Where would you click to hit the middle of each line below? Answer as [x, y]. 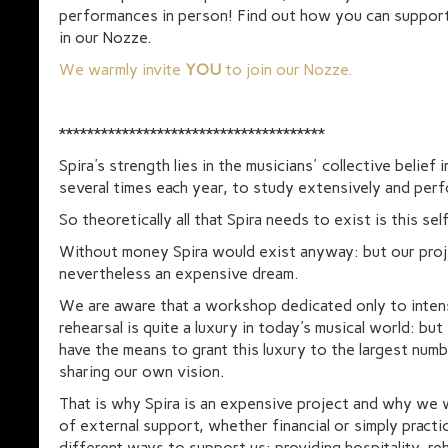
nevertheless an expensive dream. [179, 273]
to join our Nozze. [287, 69]
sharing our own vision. [142, 371]
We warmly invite [122, 69]
